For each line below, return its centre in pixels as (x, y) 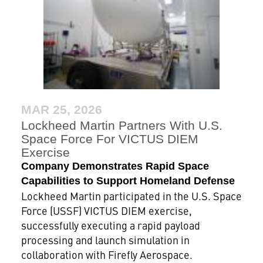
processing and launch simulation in (105, 240)
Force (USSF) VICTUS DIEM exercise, (106, 211)
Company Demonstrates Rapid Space (115, 166)
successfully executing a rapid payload (110, 225)
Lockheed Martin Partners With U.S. (122, 126)
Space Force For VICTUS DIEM (109, 139)
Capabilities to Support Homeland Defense (128, 181)
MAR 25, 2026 (61, 110)
